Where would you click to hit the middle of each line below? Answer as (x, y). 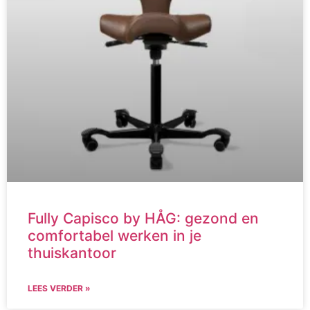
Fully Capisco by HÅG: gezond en (143, 218)
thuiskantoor (72, 253)
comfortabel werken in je (115, 235)
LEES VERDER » (59, 288)
